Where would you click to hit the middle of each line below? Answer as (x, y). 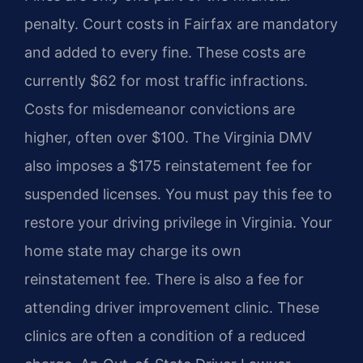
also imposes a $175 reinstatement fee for (168, 165)
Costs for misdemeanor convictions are (160, 109)
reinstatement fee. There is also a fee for (164, 279)
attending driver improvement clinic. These (172, 307)
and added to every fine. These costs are (165, 52)
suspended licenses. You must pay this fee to (178, 194)
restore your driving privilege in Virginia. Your (178, 222)
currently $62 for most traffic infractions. (166, 80)
